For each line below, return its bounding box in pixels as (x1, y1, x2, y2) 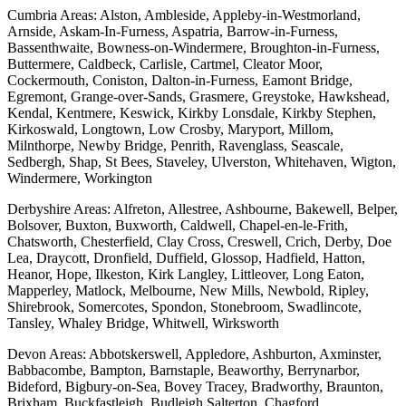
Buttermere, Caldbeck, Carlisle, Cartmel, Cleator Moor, (7, 56, 323, 72)
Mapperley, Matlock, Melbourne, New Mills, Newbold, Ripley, (7, 283, 369, 299)
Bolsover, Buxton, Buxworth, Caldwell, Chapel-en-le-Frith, (7, 217, 348, 234)
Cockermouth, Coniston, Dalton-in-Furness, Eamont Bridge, (7, 72, 353, 89)
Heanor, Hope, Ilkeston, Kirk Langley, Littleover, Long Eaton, (7, 266, 364, 283)
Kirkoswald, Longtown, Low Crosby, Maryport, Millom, (7, 121, 333, 138)
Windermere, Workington (7, 170, 152, 187)
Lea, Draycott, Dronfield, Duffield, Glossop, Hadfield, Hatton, (7, 250, 365, 266)
